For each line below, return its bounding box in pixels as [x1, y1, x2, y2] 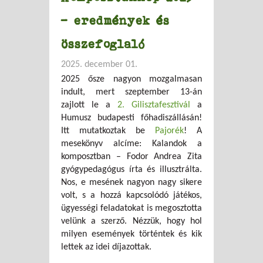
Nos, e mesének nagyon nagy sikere [61, 178, 202, 188]
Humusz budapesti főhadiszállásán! [61, 113, 202, 123]
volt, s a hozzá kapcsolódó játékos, [61, 191, 202, 201]
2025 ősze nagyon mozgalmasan [61, 75, 202, 85]
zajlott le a [61, 100, 117, 110]
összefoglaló [61, 37, 145, 51]
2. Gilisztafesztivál [117, 100, 190, 110]
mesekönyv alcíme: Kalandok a [61, 139, 202, 149]
